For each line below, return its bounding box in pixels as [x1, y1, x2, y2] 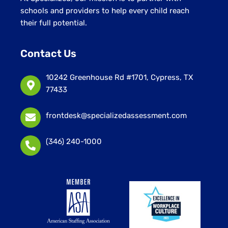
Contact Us [20, 47, 76, 60]
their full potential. [20, 18, 87, 28]
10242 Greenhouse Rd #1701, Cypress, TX [46, 72, 193, 82]
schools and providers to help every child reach [20, 6, 189, 16]
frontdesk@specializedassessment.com [46, 110, 187, 120]
